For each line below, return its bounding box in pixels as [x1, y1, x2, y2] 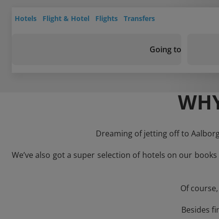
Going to [150, 44, 181, 55]
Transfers [124, 14, 155, 23]
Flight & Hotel [43, 14, 89, 23]
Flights [95, 14, 118, 23]
